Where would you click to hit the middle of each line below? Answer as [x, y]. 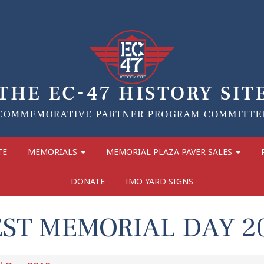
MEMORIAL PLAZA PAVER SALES [170, 151]
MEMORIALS [53, 151]
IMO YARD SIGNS [159, 181]
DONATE [88, 181]
